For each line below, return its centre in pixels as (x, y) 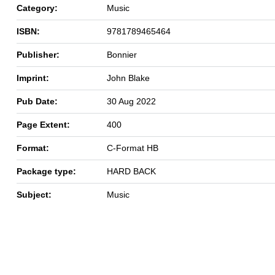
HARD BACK (131, 171)
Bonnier (122, 54)
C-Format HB (133, 148)
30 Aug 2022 (131, 101)
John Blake (128, 78)
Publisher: (38, 54)
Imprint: (33, 78)
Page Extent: (43, 124)
